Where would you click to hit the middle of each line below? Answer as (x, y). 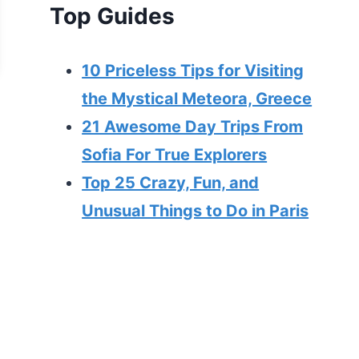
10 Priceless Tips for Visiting (193, 71)
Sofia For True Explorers (175, 155)
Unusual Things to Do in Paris (196, 211)
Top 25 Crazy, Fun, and (171, 183)
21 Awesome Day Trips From (193, 127)
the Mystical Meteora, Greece (197, 99)
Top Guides (113, 16)
